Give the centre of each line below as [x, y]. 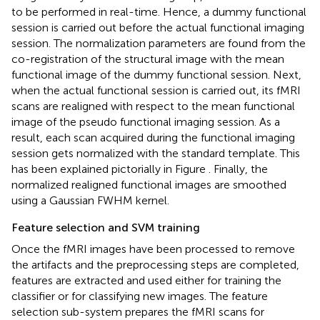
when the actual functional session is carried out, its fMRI [156, 90]
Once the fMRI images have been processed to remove [153, 249]
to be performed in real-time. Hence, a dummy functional [159, 11]
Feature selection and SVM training [106, 227]
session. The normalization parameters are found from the [159, 43]
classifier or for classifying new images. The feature [140, 296]
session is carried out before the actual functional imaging [158, 27]
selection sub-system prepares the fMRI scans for [138, 311]
